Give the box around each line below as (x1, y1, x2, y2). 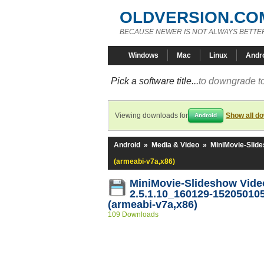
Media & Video (151, 141, 199, 149)
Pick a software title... (111, 76, 199, 86)
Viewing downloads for (115, 111, 188, 120)
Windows (128, 51, 159, 60)
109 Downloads (108, 210, 159, 219)
